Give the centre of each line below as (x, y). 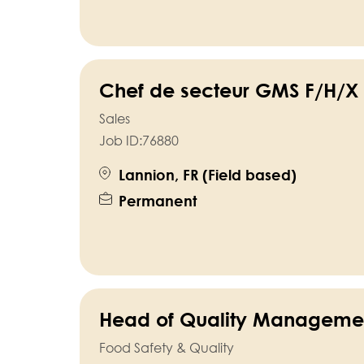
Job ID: (120, 141)
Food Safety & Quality (166, 348)
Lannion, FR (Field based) (207, 175)
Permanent (157, 201)
